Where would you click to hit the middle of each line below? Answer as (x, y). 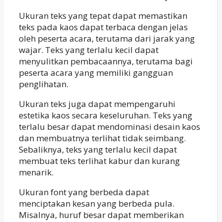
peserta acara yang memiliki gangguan (96, 72)
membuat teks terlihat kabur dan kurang (99, 161)
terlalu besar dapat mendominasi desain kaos (110, 126)
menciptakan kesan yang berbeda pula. (97, 203)
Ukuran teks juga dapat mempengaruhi (97, 104)
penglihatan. (44, 84)
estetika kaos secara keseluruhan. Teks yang (106, 115)
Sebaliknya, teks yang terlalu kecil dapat (98, 149)
